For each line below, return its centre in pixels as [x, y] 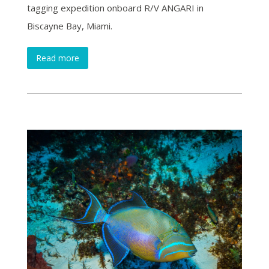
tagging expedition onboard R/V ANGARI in [115, 8]
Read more [57, 58]
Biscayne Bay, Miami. [69, 26]
